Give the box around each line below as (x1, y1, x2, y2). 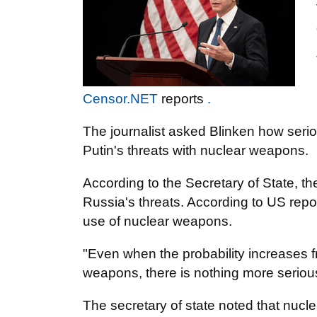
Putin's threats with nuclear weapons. (83, 143, 309, 158)
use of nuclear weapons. (83, 214, 232, 229)
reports (158, 91, 207, 106)
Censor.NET (83, 91, 158, 106)
